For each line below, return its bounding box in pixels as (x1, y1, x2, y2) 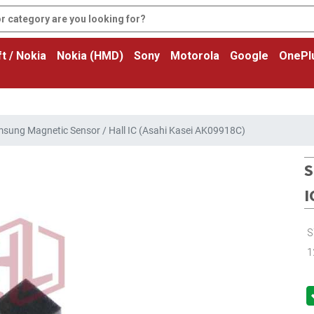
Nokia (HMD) (57, 49, 123, 62)
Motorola (170, 49, 219, 62)
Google (230, 49, 268, 62)
